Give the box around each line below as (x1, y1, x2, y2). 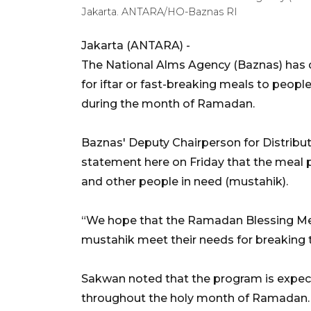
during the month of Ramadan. (81, 96, 255, 110)
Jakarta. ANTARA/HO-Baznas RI (81, 5, 237, 18)
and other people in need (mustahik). (81, 174, 288, 188)
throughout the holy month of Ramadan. (81, 291, 310, 305)
